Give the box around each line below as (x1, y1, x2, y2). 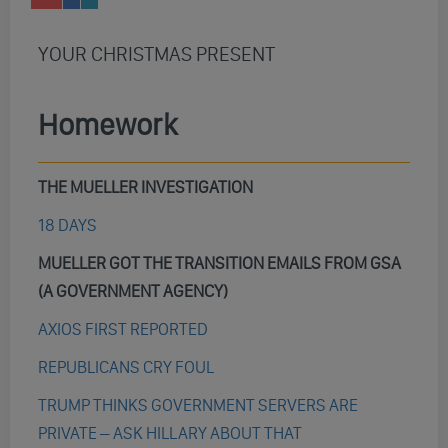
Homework (38, 107, 177, 144)
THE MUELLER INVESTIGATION (38, 177, 253, 198)
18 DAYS (38, 215, 97, 236)
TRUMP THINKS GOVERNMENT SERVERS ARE (38, 395, 358, 416)
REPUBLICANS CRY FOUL (38, 357, 214, 378)
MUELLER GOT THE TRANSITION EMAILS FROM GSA (38, 253, 401, 274)
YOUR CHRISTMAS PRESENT (38, 42, 275, 67)
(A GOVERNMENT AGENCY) (38, 281, 228, 302)
